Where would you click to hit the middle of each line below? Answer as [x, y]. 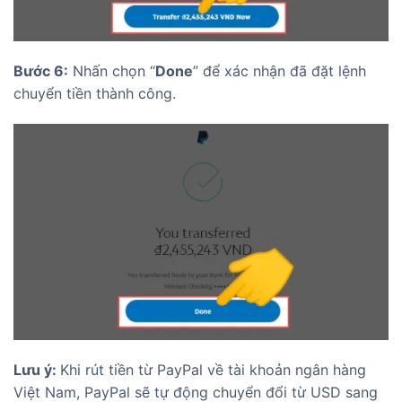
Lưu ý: [37, 369]
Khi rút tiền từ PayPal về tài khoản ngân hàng [213, 369]
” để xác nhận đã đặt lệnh [280, 70]
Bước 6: [41, 70]
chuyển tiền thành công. [95, 93]
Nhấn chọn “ [112, 70]
